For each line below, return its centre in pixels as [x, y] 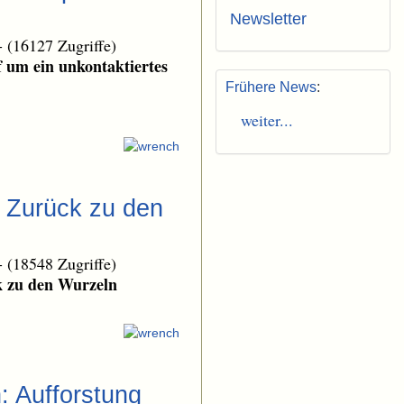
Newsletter [268, 19]
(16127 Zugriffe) [62, 45]
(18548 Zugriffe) [62, 264]
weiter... [262, 120]
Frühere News [271, 87]
